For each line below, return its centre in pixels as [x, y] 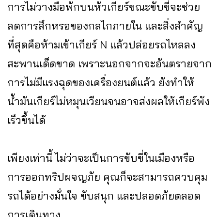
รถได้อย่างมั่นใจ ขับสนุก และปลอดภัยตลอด [104, 196]
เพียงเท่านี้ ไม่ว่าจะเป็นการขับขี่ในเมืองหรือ [101, 158]
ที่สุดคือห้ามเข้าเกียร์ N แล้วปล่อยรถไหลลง [101, 45]
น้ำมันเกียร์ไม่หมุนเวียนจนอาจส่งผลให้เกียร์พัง [108, 101]
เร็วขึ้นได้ [26, 120]
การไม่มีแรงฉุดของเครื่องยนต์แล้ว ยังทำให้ [101, 83]
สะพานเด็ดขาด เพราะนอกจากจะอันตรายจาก [109, 64]
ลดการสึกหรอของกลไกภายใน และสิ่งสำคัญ [105, 26]
